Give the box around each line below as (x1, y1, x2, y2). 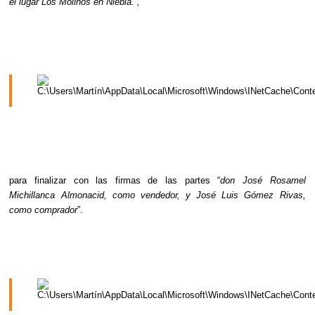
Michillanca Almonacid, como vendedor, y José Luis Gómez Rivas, (9, 190, 306, 200)
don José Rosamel (220, 175, 306, 186)
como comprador (9, 205, 78, 215)
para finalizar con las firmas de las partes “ (9, 175, 221, 186)
